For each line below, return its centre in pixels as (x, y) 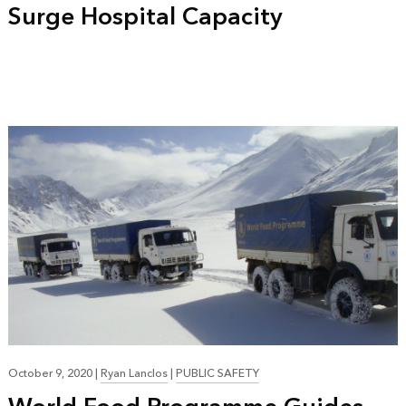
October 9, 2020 (51, 374)
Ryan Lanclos (134, 374)
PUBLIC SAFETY (217, 374)
